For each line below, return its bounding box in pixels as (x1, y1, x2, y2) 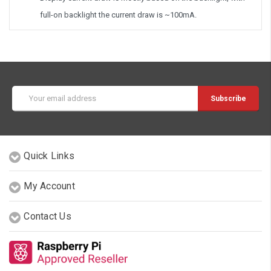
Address (12, 98, 42, 108)
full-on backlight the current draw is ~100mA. (40, 10, 197, 19)
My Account (24, 180, 75, 192)
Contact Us (24, 210, 71, 222)
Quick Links (24, 149, 74, 162)
